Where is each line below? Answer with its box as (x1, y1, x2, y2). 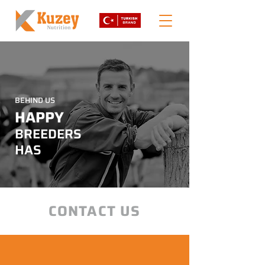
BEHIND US (15, 94, 55, 106)
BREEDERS (15, 124, 82, 144)
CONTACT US (48, 200, 141, 222)
